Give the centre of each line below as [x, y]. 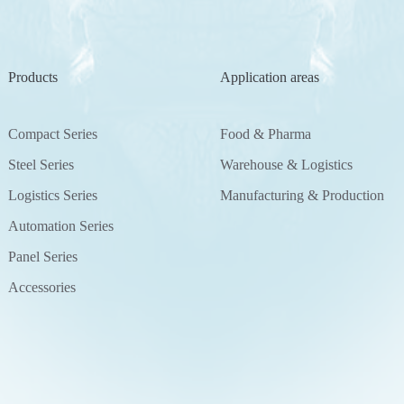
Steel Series [41, 165]
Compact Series [53, 134]
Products [33, 78]
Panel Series [43, 257]
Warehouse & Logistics [286, 165]
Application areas [270, 78]
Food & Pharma [266, 134]
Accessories [42, 288]
